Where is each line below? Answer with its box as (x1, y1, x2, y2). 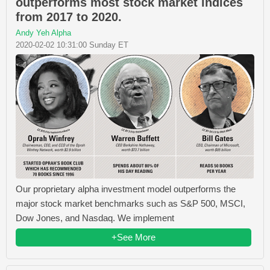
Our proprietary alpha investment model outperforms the (16, 184, 236, 195)
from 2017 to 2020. (16, 10, 122, 24)
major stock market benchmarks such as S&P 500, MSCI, (16, 198, 245, 209)
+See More (111, 232, 155, 243)
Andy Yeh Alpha (16, 28, 71, 38)
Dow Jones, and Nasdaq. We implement (16, 213, 174, 224)
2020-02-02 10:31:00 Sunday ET (16, 40, 128, 50)
